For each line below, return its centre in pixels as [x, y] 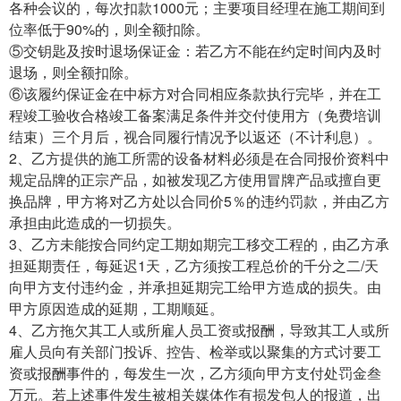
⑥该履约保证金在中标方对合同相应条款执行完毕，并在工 [195, 93]
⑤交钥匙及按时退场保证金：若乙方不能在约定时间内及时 [195, 50]
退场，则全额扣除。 [73, 72]
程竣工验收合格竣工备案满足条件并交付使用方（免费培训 [195, 115]
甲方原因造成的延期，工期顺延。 [116, 308]
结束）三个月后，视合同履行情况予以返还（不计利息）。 [195, 136]
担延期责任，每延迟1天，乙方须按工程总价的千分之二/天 [194, 265]
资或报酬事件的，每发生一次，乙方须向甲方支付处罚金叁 [195, 372]
